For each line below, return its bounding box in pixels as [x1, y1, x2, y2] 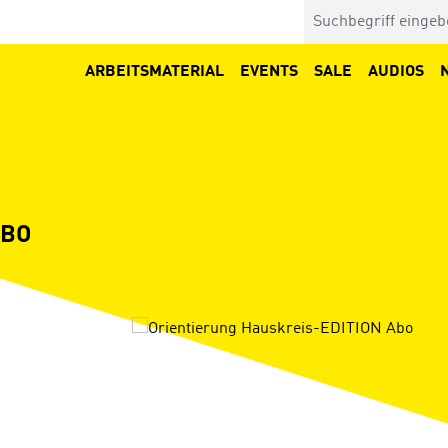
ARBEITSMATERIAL [85, 64, 224, 80]
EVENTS [240, 64, 298, 80]
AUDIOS [368, 64, 424, 80]
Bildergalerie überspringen [131, 320, 330, 336]
